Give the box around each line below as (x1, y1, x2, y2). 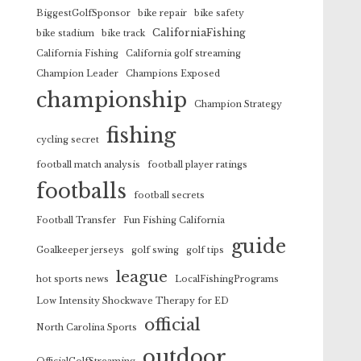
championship (36, 88, 188, 113)
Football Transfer (36, 215, 117, 226)
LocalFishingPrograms (175, 274, 280, 284)
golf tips (186, 245, 225, 255)
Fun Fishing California (123, 215, 226, 226)
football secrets (134, 190, 205, 201)
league (116, 268, 168, 286)
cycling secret (36, 135, 100, 145)
